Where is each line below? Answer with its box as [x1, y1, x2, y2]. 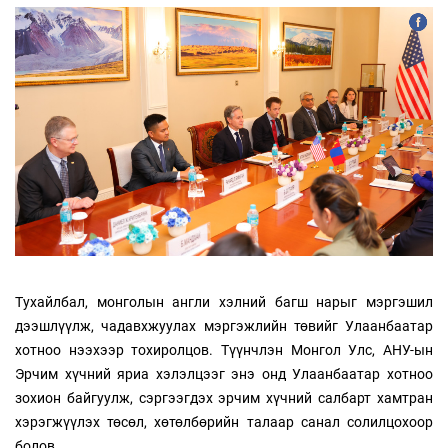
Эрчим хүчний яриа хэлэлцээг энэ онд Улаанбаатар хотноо [15, 365, 433, 382]
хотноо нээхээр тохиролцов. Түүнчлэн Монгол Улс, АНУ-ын [15, 341, 433, 358]
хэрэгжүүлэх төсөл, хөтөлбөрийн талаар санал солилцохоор [15, 413, 433, 430]
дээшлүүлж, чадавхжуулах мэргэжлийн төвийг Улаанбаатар [15, 317, 433, 334]
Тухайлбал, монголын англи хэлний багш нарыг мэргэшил [15, 293, 433, 310]
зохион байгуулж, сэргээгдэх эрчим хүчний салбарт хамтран [15, 389, 433, 406]
